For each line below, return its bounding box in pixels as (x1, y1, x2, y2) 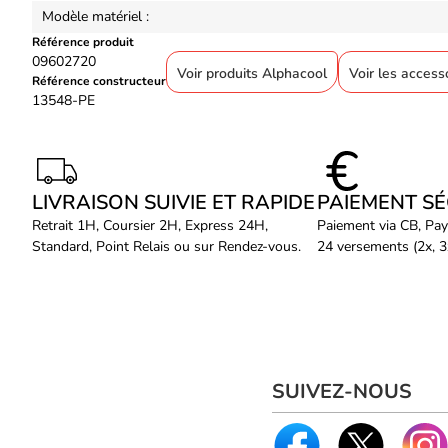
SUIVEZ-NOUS (272, 377, 412, 405)
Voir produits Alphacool (177, 63, 327, 83)
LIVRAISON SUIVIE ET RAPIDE (32, 188, 315, 216)
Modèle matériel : (42, 6, 149, 26)
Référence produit (32, 33, 134, 50)
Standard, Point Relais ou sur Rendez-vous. (32, 236, 301, 256)
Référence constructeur (32, 72, 166, 89)
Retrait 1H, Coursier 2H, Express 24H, (32, 215, 268, 235)
